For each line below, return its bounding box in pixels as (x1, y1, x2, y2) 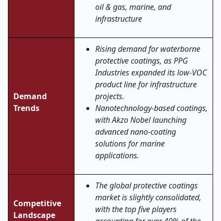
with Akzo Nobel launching (95, 114, 186, 125)
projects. (95, 91, 124, 102)
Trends (13, 103, 39, 113)
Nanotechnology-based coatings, (95, 103, 208, 113)
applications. (95, 150, 139, 161)
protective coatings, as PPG (95, 55, 188, 66)
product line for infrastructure (95, 79, 197, 90)
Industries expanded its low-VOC (95, 67, 207, 78)
